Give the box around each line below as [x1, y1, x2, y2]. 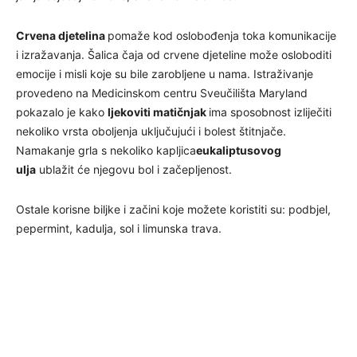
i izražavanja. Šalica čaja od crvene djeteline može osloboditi [16, 47, 331, 61]
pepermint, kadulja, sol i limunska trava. [16, 221, 222, 235]
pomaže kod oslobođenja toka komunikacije [108, 28, 336, 42]
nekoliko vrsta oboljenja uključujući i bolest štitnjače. [16, 124, 286, 138]
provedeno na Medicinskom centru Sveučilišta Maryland [16, 85, 308, 100]
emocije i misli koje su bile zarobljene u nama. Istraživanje [16, 66, 313, 80]
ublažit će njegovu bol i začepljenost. [36, 162, 232, 176]
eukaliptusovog [196, 143, 281, 157]
